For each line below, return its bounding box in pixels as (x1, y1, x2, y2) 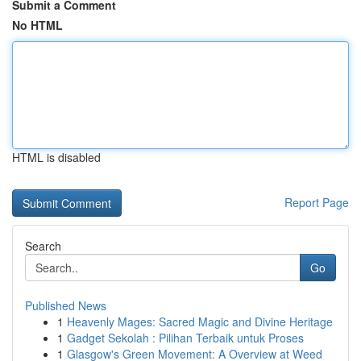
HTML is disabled (12, 149, 101, 165)
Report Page (284, 194, 349, 210)
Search (25, 238, 61, 254)
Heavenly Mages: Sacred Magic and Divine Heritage (67, 313, 333, 330)
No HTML (12, 17, 63, 33)
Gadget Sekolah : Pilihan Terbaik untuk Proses (67, 330, 304, 346)
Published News (25, 297, 106, 313)
